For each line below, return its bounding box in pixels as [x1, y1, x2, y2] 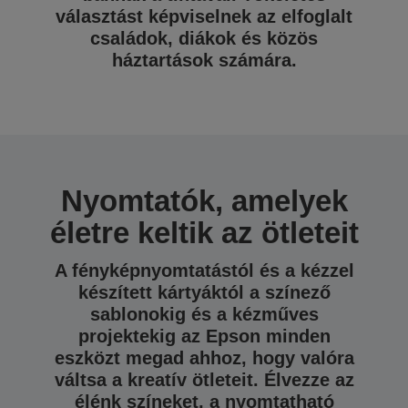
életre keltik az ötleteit [49, 216, 359, 250]
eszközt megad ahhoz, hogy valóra [54, 348, 354, 368]
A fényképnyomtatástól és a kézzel [54, 260, 354, 280]
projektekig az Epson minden [77, 326, 331, 346]
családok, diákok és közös [90, 28, 318, 48]
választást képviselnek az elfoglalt [56, 6, 352, 26]
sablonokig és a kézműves [89, 304, 319, 324]
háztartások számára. [111, 50, 297, 70]
